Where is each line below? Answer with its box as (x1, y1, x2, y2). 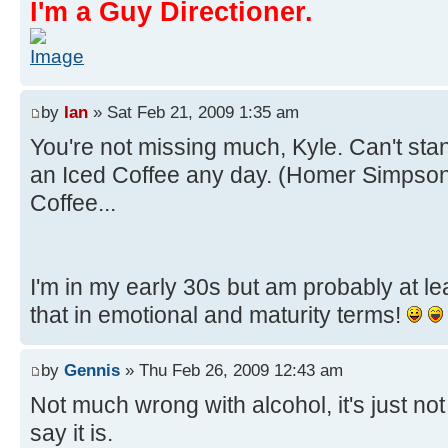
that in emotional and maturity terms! (30, 301, 407, 328)
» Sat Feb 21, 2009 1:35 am (88, 101, 299, 122)
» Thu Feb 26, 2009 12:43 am (120, 360, 343, 381)
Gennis (64, 360, 120, 381)
